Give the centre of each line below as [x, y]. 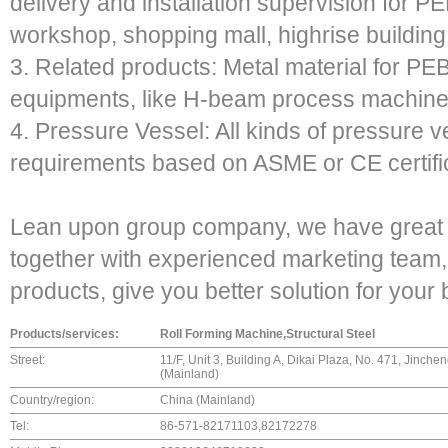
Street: [27, 360]
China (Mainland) [207, 400]
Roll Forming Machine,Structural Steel [267, 334]
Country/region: [52, 400]
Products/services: [64, 334]
